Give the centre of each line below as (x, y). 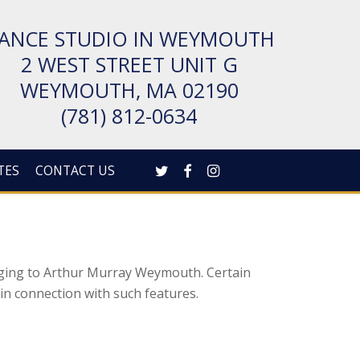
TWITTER (174, 170)
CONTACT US (75, 170)
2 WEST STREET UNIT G (129, 64)
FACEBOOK (208, 170)
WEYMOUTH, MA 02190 (129, 90)
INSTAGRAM (235, 170)
